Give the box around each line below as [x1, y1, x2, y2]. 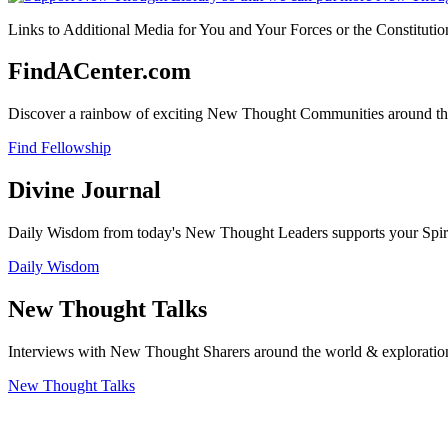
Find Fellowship [8, 139, 111, 157]
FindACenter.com [8, 58, 191, 85]
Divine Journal [8, 177, 161, 204]
